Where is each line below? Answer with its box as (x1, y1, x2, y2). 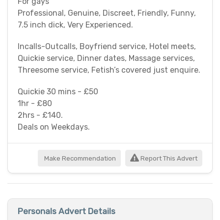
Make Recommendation (43, 155, 116, 163)
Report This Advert (139, 155, 197, 163)
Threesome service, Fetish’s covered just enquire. (18, 65, 200, 75)
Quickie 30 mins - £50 (18, 87, 98, 97)
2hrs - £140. (18, 110, 63, 120)
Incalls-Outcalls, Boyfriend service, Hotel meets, (18, 42, 196, 52)
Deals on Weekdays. (18, 122, 90, 132)
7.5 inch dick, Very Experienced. (18, 20, 133, 30)
